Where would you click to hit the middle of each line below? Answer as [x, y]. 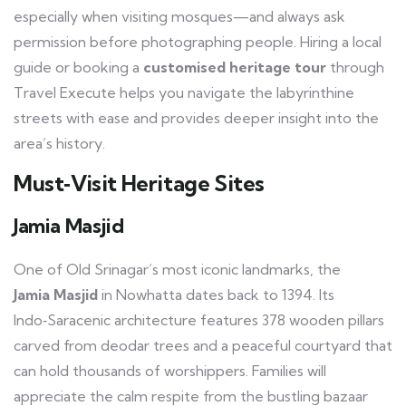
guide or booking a [78, 67]
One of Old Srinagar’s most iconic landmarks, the [177, 269]
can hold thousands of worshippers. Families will [170, 371]
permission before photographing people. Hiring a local [198, 42]
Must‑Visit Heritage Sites [139, 183]
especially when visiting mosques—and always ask [179, 16]
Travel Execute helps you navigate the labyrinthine [184, 92]
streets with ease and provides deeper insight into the [196, 118]
